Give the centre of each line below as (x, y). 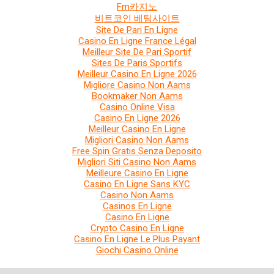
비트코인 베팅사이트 (137, 18)
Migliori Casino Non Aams (137, 140)
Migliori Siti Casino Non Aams (137, 162)
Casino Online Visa (137, 107)
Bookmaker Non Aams (137, 96)
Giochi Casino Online (137, 250)
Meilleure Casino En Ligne (137, 173)
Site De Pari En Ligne (137, 30)
